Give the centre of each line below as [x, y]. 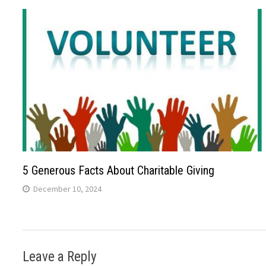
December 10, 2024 [68, 189]
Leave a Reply [60, 256]
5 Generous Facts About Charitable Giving [119, 170]
